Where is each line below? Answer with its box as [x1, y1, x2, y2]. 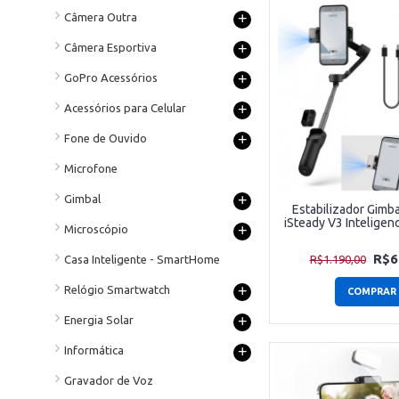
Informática [64, 343, 124, 356]
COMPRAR [346, 286, 396, 297]
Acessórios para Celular [64, 101, 186, 114]
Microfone [64, 161, 118, 175]
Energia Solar [64, 313, 134, 326]
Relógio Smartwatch [64, 282, 170, 296]
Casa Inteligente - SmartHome [64, 252, 220, 265]
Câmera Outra [64, 10, 137, 23]
